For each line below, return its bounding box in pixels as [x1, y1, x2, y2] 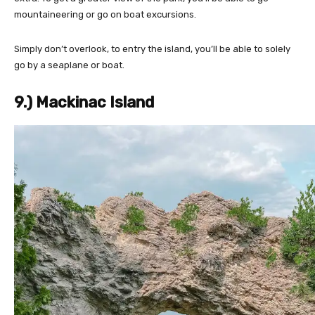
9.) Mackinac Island [14, 93, 154, 112]
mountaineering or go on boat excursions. [14, 9, 196, 20]
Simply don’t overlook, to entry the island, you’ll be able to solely [14, 44, 290, 54]
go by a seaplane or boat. [14, 60, 124, 70]
